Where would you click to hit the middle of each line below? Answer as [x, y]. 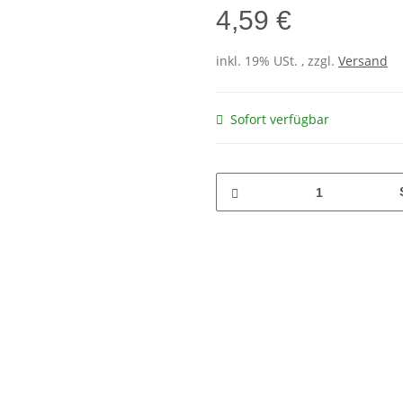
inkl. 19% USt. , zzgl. [277, 61]
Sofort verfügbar [280, 120]
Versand [363, 61]
